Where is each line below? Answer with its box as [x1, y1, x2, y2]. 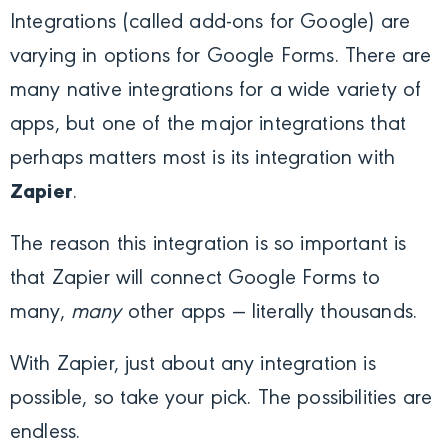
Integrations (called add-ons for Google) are [10, 11, 411, 34]
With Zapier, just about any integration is [10, 353, 376, 376]
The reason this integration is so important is [10, 233, 407, 256]
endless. [10, 421, 81, 444]
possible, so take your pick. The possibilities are [10, 387, 433, 410]
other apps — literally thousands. [127, 301, 418, 324]
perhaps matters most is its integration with [10, 147, 396, 170]
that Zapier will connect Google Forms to [10, 267, 381, 290]
